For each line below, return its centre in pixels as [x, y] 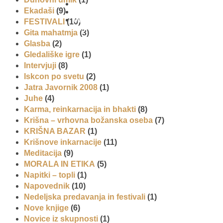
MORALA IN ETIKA [59, 164]
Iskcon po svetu [54, 76]
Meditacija [43, 153]
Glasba [37, 43]
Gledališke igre [52, 54]
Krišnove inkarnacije [63, 142]
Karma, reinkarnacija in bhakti [80, 109]
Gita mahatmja [51, 32]
